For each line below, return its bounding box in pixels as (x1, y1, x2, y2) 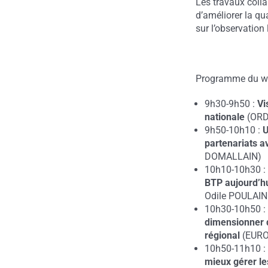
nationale (205, 111, 245, 123)
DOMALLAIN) (205, 150, 262, 162)
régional (205, 229, 240, 241)
